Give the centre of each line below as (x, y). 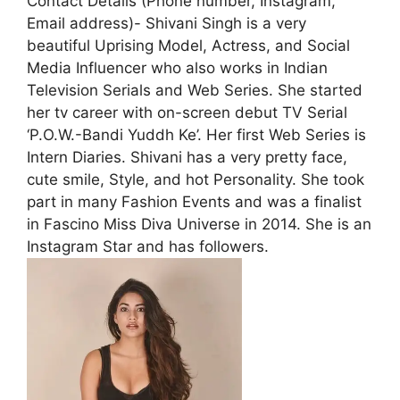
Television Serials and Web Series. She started (195, 90)
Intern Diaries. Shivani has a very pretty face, (187, 157)
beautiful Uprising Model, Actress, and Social (188, 45)
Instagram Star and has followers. (148, 246)
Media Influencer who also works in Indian (177, 67)
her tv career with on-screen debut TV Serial (187, 112)
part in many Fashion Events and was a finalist (194, 201)
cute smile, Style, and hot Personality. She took (196, 179)
